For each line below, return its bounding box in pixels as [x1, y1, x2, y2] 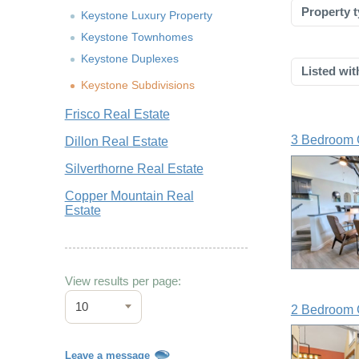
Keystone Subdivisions [80, 79, 195, 91]
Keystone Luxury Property [80, 9, 212, 22]
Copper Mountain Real [64, 188, 194, 203]
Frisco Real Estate [64, 107, 170, 121]
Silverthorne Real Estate [64, 161, 204, 175]
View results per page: [64, 273, 181, 288]
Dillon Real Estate [64, 134, 168, 148]
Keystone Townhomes [80, 30, 193, 43]
